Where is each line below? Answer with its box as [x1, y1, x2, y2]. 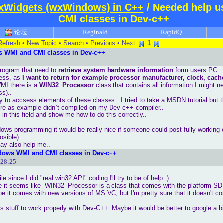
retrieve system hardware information [58, 66, 173, 74]
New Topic [27, 39, 57, 47]
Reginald [82, 28, 108, 36]
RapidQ [161, 28, 182, 36]
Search [63, 39, 84, 47]
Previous [90, 39, 115, 47]
